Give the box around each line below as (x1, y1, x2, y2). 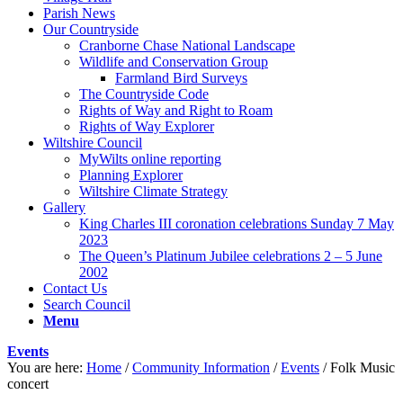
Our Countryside (43, 21, 139, 37)
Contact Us (43, 280, 107, 296)
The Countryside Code (79, 85, 209, 102)
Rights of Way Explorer (79, 118, 214, 134)
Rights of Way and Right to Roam (79, 102, 273, 118)
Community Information (132, 359, 270, 375)
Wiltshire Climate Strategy (79, 183, 228, 199)
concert (7, 375, 49, 391)
